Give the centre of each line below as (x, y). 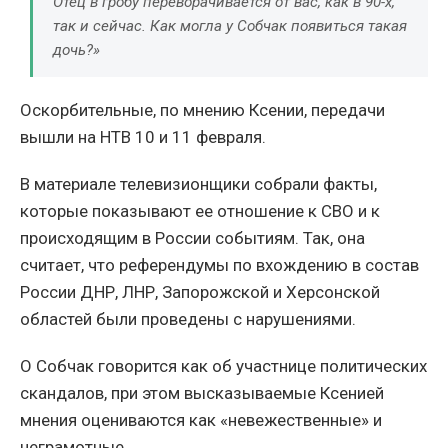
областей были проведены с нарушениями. (188, 318)
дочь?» (76, 49)
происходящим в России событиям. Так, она (192, 237)
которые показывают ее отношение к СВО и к (200, 210)
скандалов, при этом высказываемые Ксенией (202, 392)
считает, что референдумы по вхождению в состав (219, 264)
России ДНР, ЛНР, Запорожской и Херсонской (200, 291)
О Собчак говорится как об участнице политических (223, 365)
